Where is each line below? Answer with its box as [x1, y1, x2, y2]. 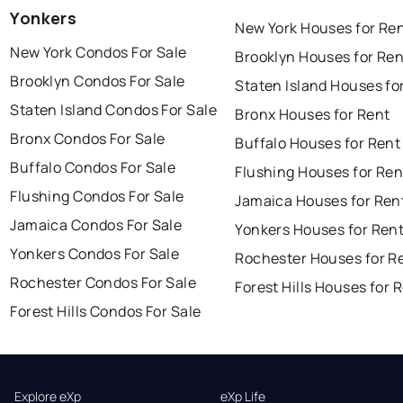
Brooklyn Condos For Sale [10, 71, 185, 92]
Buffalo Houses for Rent [235, 133, 401, 154]
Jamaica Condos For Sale [10, 215, 183, 236]
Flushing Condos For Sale [10, 186, 184, 207]
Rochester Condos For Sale [10, 273, 197, 293]
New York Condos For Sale [10, 42, 187, 63]
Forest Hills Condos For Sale [10, 301, 201, 322]
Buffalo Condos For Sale [10, 157, 176, 178]
